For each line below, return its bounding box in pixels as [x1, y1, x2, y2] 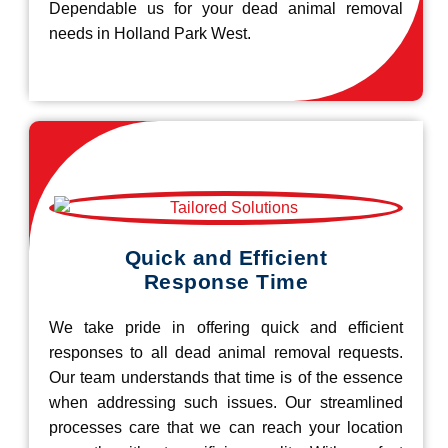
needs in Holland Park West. [49, 25, 251, 42]
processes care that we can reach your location [49, 419, 403, 436]
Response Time [143, 270, 309, 293]
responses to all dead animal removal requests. [49, 344, 403, 361]
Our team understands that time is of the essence [49, 369, 403, 386]
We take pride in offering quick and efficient [49, 319, 403, 336]
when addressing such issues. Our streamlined [49, 394, 403, 411]
